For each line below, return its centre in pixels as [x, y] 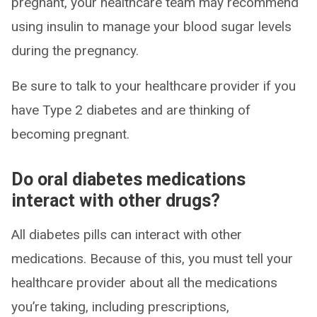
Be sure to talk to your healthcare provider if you [154, 86]
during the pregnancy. [75, 51]
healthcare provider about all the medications [144, 283]
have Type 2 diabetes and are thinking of [131, 110]
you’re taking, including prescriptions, [120, 307]
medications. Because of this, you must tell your [152, 259]
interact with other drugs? [116, 201]
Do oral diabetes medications [128, 179]
